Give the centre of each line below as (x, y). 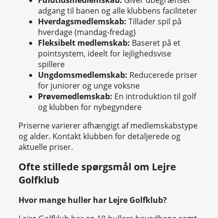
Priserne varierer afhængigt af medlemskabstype (108, 125)
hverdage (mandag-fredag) (87, 32)
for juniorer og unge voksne (89, 85)
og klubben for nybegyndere (90, 107)
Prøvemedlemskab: (75, 96)
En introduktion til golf (154, 96)
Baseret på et (155, 43)
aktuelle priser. (46, 147)
